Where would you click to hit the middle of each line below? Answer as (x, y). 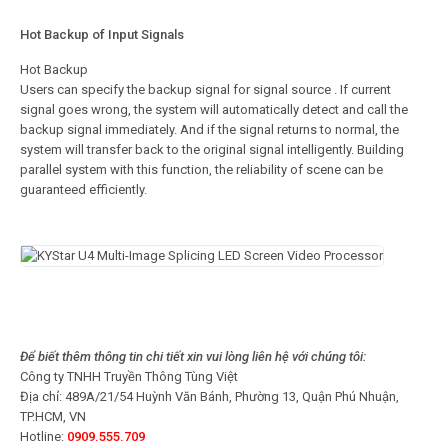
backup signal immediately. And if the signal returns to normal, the (209, 130)
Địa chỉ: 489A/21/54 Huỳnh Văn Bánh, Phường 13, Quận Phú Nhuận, (209, 397)
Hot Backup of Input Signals (102, 35)
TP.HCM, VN (53, 417)
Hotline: (43, 437)
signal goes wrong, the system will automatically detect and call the (214, 110)
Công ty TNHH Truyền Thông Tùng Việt (129, 377)
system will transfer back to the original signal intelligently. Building (212, 150)
